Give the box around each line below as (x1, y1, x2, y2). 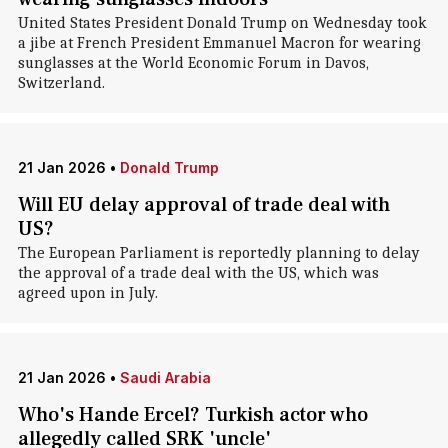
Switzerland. (17, 74, 105, 92)
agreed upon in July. (17, 284, 158, 302)
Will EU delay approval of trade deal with (17, 192, 390, 218)
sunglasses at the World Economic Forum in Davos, (17, 54, 369, 72)
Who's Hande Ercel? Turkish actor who (17, 402, 368, 428)
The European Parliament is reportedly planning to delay (17, 244, 420, 262)
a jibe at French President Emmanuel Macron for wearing (17, 34, 421, 52)
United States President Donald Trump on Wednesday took (17, 14, 427, 32)
